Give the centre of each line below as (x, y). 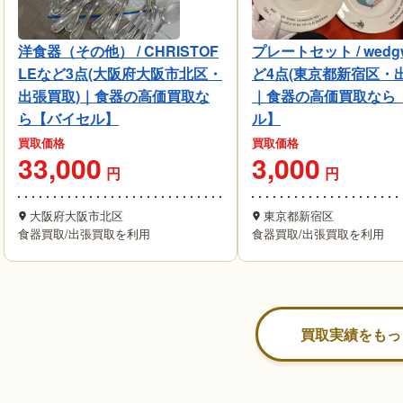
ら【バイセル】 (68, 119)
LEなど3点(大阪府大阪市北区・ (120, 74)
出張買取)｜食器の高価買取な (114, 96)
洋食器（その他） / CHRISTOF (118, 51)
